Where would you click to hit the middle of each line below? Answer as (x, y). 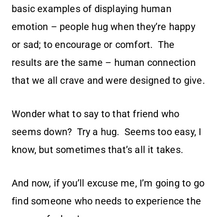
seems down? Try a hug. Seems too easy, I (107, 132)
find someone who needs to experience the (107, 201)
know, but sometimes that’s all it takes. (99, 150)
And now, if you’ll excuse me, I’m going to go (108, 183)
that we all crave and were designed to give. (108, 81)
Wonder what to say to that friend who (96, 114)
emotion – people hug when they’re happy (103, 27)
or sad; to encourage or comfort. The (93, 45)
